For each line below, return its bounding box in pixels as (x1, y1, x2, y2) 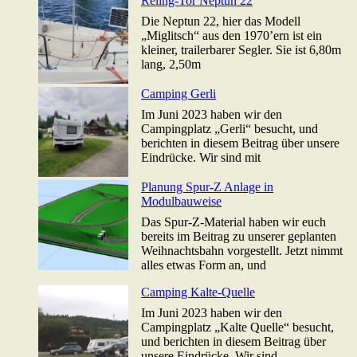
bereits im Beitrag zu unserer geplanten (141, 229, 336, 244)
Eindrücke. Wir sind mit (141, 151, 261, 165)
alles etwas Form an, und (141, 258, 266, 273)
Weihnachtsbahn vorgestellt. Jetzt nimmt (141, 244, 343, 258)
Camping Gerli (141, 87, 216, 101)
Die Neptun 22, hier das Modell (141, 14, 300, 29)
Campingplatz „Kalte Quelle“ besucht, (141, 320, 334, 335)
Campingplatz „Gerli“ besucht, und (141, 122, 318, 136)
